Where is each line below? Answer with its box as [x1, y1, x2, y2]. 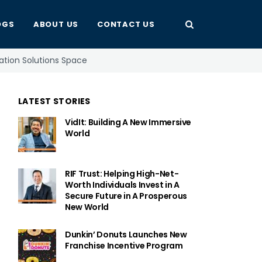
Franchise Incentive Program [65, 240, 183, 251]
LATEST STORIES [18, 95, 91, 107]
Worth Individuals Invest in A [65, 179, 180, 191]
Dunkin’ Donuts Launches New [65, 229, 187, 240]
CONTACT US [97, 19, 155, 30]
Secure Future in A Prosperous [65, 190, 187, 202]
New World [65, 201, 109, 213]
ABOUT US [33, 19, 79, 30]
